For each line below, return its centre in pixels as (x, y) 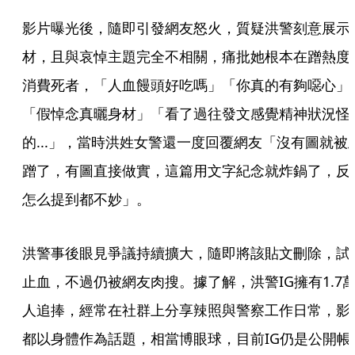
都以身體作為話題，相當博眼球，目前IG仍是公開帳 (187, 338)
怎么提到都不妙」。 (86, 199)
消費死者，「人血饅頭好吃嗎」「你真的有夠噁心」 (186, 85)
